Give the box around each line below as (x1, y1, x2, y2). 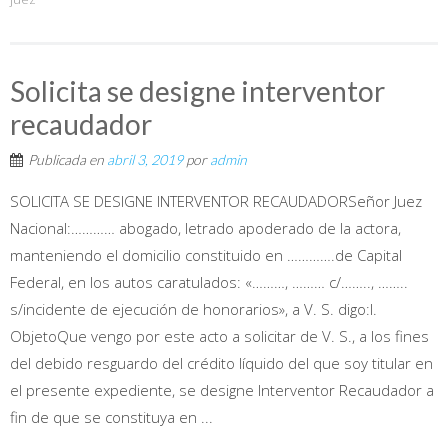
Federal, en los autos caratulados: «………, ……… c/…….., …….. (10, 271, 408, 292)
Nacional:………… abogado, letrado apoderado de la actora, (10, 217, 401, 238)
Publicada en (28, 150, 107, 168)
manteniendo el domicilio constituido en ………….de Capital (10, 244, 402, 265)
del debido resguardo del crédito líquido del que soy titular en (10, 352, 433, 373)
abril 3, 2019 (107, 150, 183, 168)
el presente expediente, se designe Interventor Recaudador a (10, 379, 434, 400)
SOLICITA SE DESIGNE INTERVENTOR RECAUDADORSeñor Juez (10, 190, 422, 211)
